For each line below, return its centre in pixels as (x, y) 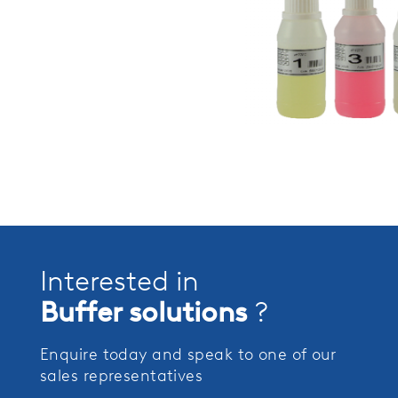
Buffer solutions (147, 312)
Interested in (119, 281)
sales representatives (122, 375)
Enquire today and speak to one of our (188, 354)
